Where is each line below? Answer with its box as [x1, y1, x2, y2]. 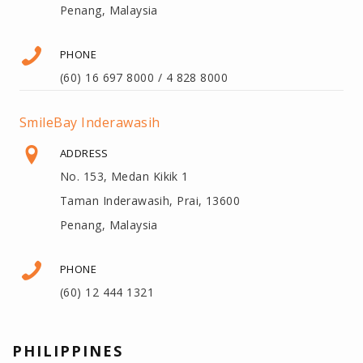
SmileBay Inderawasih [19, 113, 160, 131]
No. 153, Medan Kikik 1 [60, 168, 189, 184]
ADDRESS [60, 145, 109, 160]
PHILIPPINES [12, 340, 123, 361]
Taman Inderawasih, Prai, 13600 [60, 192, 241, 208]
